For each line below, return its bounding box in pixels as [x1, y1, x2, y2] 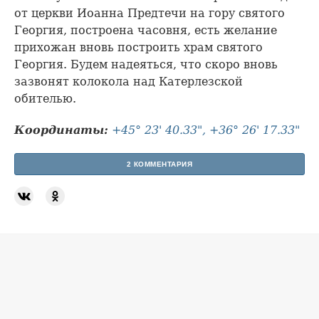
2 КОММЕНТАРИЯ [126, 159, 193, 168]
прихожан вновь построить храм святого [14, 40, 263, 54]
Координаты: [14, 122, 108, 137]
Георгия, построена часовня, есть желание [14, 23, 277, 37]
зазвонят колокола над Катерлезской [14, 74, 243, 88]
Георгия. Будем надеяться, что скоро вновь [14, 57, 278, 71]
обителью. [14, 91, 76, 105]
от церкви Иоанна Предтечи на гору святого [14, 6, 285, 20]
